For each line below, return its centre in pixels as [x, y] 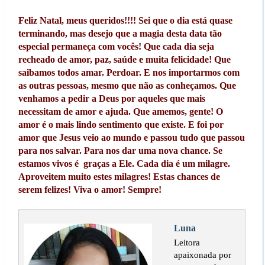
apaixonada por [202, 254]
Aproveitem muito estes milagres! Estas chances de [119, 176]
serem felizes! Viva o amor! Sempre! [90, 189]
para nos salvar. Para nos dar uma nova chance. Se [120, 150]
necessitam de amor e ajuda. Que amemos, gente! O [120, 111]
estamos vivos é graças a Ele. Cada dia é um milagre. [124, 163]
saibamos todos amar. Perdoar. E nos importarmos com [129, 72]
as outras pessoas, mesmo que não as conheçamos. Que [127, 85]
